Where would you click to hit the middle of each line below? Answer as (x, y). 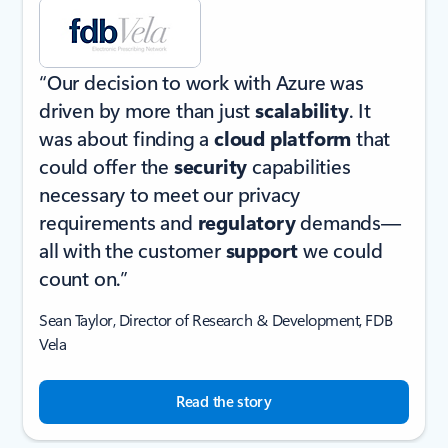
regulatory (249, 221)
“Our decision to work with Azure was (201, 81)
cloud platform (283, 137)
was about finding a (127, 137)
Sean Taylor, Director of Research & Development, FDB (216, 319)
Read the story (224, 400)
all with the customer (132, 249)
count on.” (84, 277)
